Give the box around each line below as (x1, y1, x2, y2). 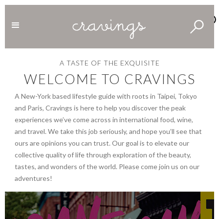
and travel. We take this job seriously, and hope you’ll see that (15, 127, 202, 135)
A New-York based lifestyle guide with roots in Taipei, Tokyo (15, 91, 197, 100)
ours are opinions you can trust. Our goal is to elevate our (15, 138, 189, 147)
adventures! (15, 174, 52, 182)
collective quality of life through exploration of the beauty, (15, 150, 191, 159)
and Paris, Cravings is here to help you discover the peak (15, 103, 186, 112)
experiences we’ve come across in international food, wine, (15, 115, 193, 124)
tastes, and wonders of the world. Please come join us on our (15, 162, 199, 171)
